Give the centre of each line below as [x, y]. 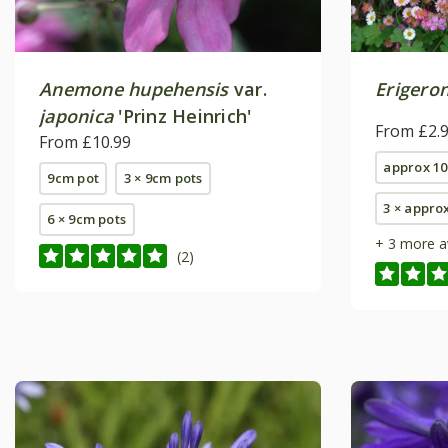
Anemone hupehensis [134, 89]
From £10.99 [85, 142]
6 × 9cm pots [87, 219]
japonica [76, 116]
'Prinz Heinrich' [182, 116]
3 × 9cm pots [163, 178]
